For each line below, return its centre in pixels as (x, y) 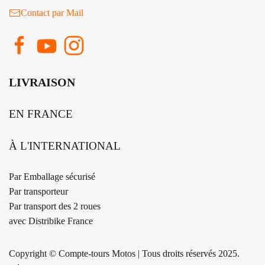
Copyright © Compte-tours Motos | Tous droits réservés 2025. (124, 254)
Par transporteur (38, 192)
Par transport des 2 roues (55, 206)
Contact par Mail (52, 13)
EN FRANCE (41, 114)
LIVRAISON (42, 83)
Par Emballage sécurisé (52, 177)
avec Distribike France (51, 221)
